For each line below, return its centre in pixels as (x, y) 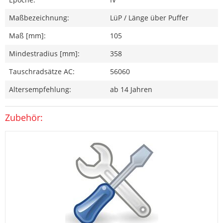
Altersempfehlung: (40, 90)
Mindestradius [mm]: (44, 54)
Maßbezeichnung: (39, 18)
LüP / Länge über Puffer (149, 18)
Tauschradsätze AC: (42, 72)
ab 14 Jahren (131, 90)
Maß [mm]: (27, 36)
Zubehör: (24, 118)
